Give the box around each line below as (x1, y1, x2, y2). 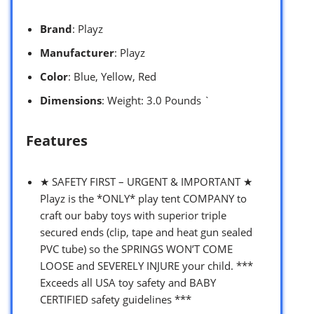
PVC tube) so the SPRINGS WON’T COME (40, 241, 233, 256)
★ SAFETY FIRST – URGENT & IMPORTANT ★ (40, 174, 252, 189)
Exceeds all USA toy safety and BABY (40, 275, 216, 289)
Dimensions (40, 93, 102, 107)
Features (26, 130, 88, 150)
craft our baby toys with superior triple (40, 207, 226, 222)
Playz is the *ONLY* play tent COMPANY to (40, 191, 247, 205)
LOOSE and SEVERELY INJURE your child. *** (40, 258, 253, 273)
